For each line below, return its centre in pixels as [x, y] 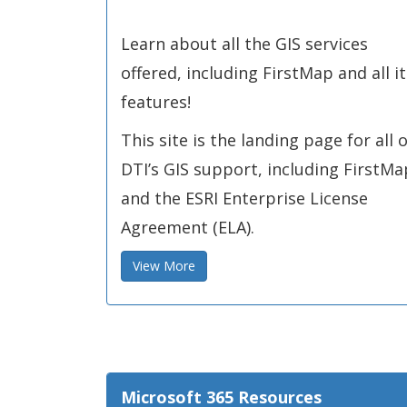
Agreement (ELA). [188, 227]
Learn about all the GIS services [244, 44]
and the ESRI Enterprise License [244, 198]
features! [156, 102]
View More [164, 266]
